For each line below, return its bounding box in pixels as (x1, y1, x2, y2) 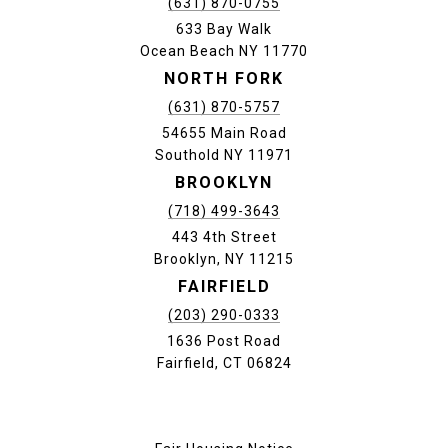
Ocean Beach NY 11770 (140, 43, 308, 60)
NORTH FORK (164, 69, 284, 89)
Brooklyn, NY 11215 (154, 251, 294, 268)
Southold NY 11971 (155, 147, 293, 164)
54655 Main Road (161, 125, 287, 142)
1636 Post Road (167, 333, 281, 350)
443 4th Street (171, 229, 277, 246)
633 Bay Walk (176, 21, 272, 38)
